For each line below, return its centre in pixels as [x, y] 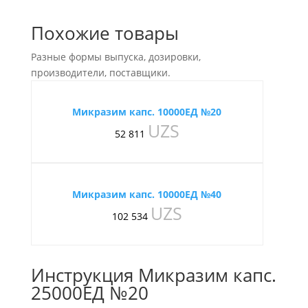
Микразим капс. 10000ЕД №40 [147, 194]
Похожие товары [104, 33]
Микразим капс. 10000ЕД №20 [147, 112]
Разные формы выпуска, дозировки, [115, 57]
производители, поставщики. [100, 73]
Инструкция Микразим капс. [153, 275]
